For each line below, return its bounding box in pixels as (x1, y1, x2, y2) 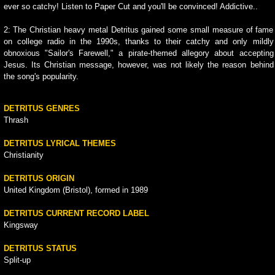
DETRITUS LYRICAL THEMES (3, 139, 116, 148)
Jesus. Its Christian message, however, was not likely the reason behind (3, 60, 274, 69)
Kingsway (3, 220, 38, 230)
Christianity (3, 150, 44, 160)
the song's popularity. (3, 72, 79, 81)
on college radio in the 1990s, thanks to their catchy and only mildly (3, 37, 274, 46)
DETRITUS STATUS (3, 244, 77, 253)
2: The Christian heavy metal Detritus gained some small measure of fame (3, 25, 274, 34)
